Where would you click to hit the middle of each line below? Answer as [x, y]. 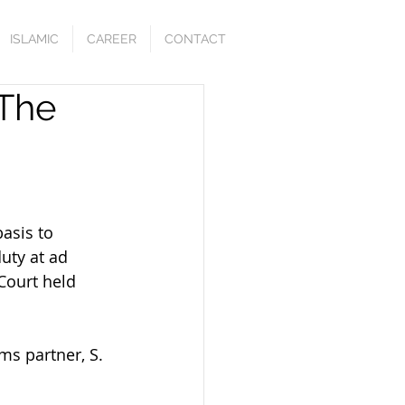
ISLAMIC [34, 39]
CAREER [112, 39]
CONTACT [195, 39]
